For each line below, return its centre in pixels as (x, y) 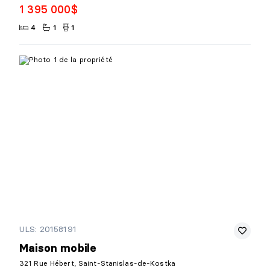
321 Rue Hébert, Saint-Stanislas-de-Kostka (97, 263)
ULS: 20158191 (48, 229)
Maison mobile (58, 249)
